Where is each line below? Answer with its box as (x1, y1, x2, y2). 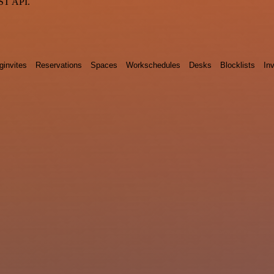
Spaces (91, 60, 117, 70)
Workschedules (126, 60, 180, 70)
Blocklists (220, 60, 255, 70)
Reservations (35, 60, 82, 70)
